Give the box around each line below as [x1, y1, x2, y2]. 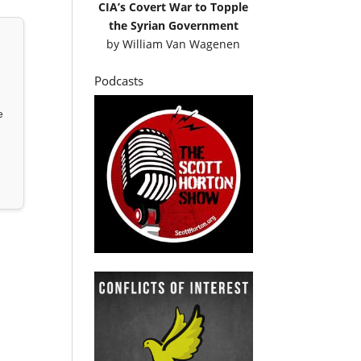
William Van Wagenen [122, 35, 241, 52]
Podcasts [94, 72, 144, 89]
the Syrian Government [108, 17, 239, 33]
